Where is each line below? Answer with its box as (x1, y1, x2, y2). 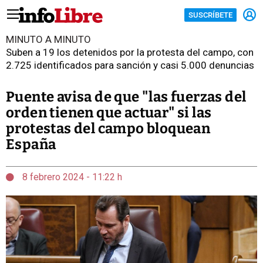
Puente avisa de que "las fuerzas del (6, 89, 247, 105)
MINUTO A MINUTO (6, 33, 91, 45)
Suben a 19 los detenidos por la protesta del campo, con (6, 46, 254, 58)
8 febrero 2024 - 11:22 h (20, 171, 122, 183)
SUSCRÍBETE (188, 10, 232, 19)
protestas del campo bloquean (6, 120, 211, 137)
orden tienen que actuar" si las (6, 104, 212, 121)
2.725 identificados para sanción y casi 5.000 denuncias (6, 59, 254, 71)
